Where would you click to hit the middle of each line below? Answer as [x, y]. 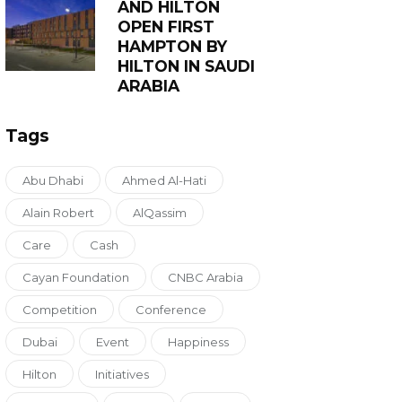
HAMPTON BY [173, 47]
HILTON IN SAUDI [187, 66]
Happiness [199, 342]
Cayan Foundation [76, 278]
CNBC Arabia [206, 278]
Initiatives [122, 375]
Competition [60, 310]
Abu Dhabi [53, 181]
